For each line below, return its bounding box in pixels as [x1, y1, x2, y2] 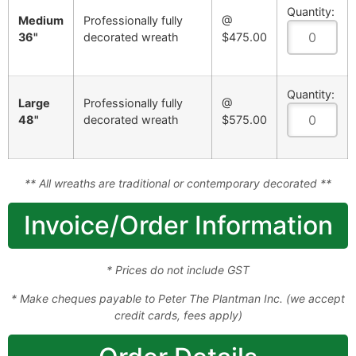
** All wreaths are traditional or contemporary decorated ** [25, 176, 331, 190]
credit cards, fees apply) [114, 308, 242, 322]
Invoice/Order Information [23, 210, 333, 242]
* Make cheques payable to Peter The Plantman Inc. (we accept [11, 291, 345, 305]
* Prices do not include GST [106, 263, 250, 277]
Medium [18, 14, 64, 27]
